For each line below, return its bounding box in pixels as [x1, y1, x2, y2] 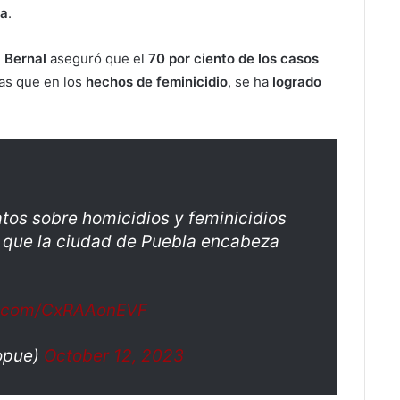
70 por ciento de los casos [148, 50, 319, 67]
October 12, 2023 [44, 346, 184, 366]
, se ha [228, 73, 272, 90]
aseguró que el [46, 50, 148, 67]
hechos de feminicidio [86, 73, 228, 90]
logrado [272, 73, 321, 90]
